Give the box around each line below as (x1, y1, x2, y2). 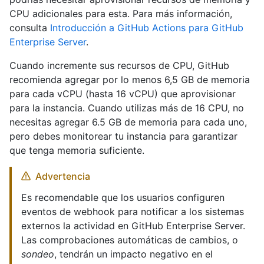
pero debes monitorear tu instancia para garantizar (9, 130, 237, 143)
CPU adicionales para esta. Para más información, (9, 8, 232, 20)
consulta (9, 22, 50, 34)
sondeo (21, 248, 54, 260)
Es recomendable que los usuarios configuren (21, 192, 225, 204)
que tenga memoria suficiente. (9, 144, 144, 157)
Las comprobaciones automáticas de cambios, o (21, 234, 238, 246)
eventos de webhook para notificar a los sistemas (21, 206, 244, 218)
